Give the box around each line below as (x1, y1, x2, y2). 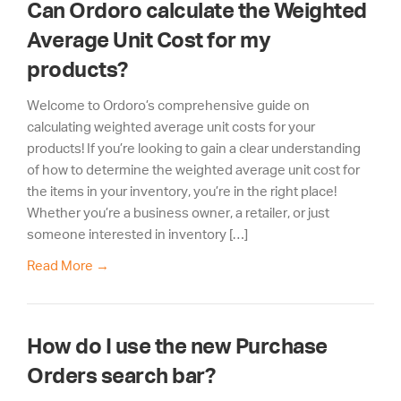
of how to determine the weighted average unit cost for (27, 161, 360, 177)
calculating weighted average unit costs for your (27, 118, 315, 134)
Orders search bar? (27, 363, 215, 388)
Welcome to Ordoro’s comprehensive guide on (27, 97, 310, 113)
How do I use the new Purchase (27, 334, 328, 358)
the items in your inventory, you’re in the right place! (27, 183, 337, 199)
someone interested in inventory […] (27, 226, 248, 242)
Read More (27, 258, 93, 273)
